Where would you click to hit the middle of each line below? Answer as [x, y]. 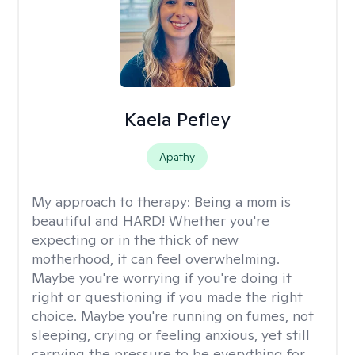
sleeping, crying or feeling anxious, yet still [171, 335]
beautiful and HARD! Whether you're [151, 221]
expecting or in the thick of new [135, 240]
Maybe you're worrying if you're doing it [162, 278]
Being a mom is [242, 202]
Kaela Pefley [177, 119]
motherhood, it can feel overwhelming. [156, 259]
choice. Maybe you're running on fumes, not [173, 316]
